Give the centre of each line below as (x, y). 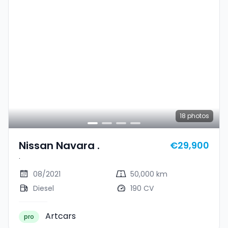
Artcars (61, 216)
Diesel (44, 188)
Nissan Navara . (59, 145)
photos (197, 116)
